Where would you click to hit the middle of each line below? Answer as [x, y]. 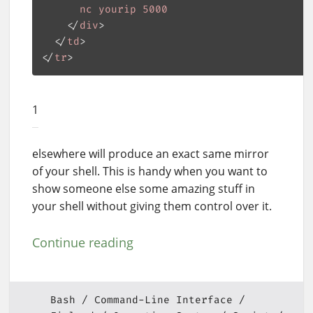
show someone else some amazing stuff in [144, 189]
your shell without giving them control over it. [152, 206]
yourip [118, 10]
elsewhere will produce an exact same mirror [151, 154]
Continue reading [83, 243]
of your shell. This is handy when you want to [150, 172]
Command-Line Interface [163, 300]
